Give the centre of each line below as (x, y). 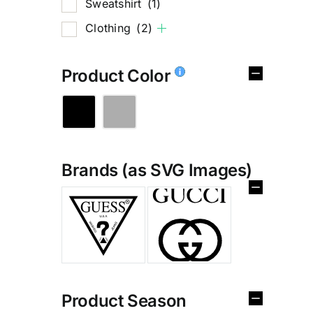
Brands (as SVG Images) (157, 170)
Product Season (124, 300)
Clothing (110, 28)
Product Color (118, 75)
